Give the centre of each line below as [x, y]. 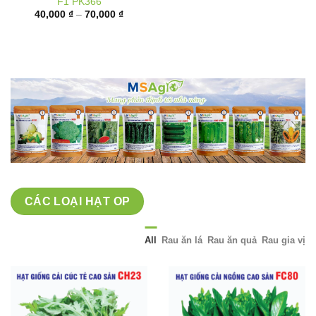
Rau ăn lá [182, 221]
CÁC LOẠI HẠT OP [77, 182]
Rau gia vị [284, 221]
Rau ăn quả [232, 221]
